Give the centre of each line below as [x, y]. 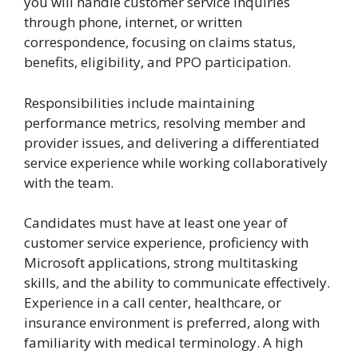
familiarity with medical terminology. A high [163, 343]
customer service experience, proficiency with [166, 243]
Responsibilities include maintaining [139, 102]
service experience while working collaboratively [176, 162]
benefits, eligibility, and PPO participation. [157, 62]
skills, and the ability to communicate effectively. [177, 283]
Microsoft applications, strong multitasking [161, 263]
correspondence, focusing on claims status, [160, 42]
